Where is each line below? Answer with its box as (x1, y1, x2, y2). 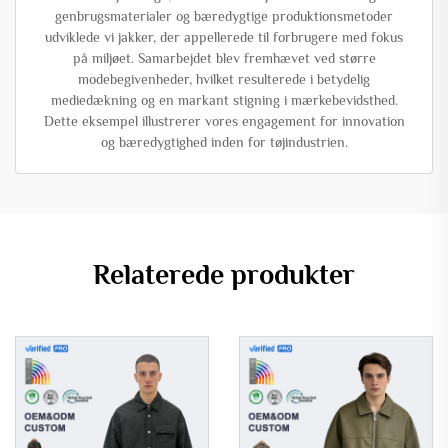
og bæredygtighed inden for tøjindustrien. (100, 133, 348, 150)
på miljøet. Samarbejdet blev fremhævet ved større (72, 49, 376, 66)
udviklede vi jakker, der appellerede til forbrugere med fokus (45, 28, 403, 45)
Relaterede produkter (93, 258, 355, 290)
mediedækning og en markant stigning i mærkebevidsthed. (50, 91, 398, 108)
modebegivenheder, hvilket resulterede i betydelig (78, 70, 370, 87)
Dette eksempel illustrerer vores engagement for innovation (43, 112, 405, 129)
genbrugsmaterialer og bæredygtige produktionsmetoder (55, 7, 393, 24)
